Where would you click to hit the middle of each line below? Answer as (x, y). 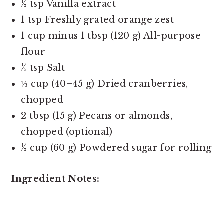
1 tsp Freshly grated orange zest (97, 20)
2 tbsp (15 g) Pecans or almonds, (97, 116)
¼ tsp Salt (44, 68)
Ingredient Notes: (55, 179)
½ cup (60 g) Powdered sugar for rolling (116, 148)
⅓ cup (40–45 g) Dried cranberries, (105, 84)
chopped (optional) (67, 132)
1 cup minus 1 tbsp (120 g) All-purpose (111, 36)
